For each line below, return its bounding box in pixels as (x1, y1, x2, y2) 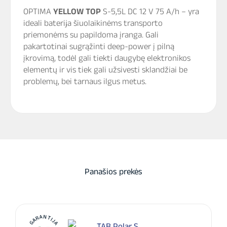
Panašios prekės (85, 166, 142, 176)
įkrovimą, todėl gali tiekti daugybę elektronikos (23, 53, 191, 63)
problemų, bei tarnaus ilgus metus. (23, 77, 146, 86)
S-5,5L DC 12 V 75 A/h (103, 7, 179, 16)
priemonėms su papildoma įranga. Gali (23, 30, 159, 40)
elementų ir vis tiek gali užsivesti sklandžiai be (23, 65, 187, 74)
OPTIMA (23, 7, 53, 16)
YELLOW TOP (53, 7, 103, 16)
